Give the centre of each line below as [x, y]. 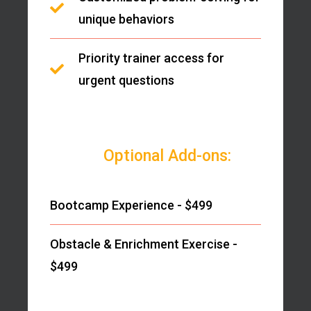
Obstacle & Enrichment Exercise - [144, 244]
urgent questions [126, 80]
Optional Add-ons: [167, 155]
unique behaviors [126, 19]
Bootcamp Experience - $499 [131, 205]
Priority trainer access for [151, 58]
